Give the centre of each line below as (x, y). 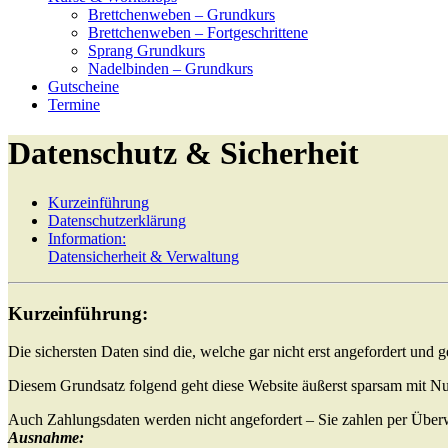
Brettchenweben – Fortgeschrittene (198, 32)
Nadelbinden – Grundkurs (170, 68)
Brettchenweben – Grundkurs (181, 14)
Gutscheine (83, 86)
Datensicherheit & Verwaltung (143, 256)
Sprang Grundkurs (146, 50)
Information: (87, 238)
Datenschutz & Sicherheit (183, 153)
